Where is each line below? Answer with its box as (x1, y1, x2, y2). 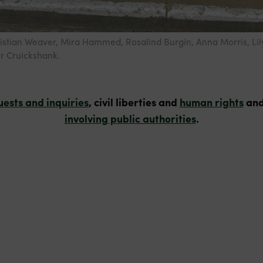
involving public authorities (64, 111, 196, 126)
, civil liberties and (88, 95, 180, 110)
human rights (179, 95, 244, 110)
